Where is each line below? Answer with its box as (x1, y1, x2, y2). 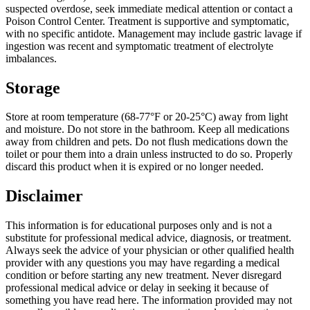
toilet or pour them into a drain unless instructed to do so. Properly (6, 148, 293, 161)
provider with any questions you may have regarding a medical (6, 257, 280, 269)
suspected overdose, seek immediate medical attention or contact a (6, 2, 293, 15)
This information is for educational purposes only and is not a (6, 219, 272, 232)
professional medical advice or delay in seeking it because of (6, 282, 268, 294)
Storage (6, 78, 60, 97)
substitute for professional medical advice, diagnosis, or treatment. (6, 232, 291, 244)
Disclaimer (6, 187, 83, 206)
